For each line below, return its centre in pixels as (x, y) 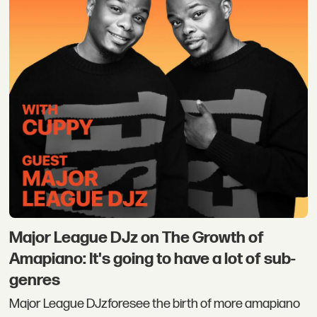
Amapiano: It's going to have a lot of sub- (153, 259)
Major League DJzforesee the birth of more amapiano (155, 304)
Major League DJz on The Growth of (137, 237)
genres (35, 280)
